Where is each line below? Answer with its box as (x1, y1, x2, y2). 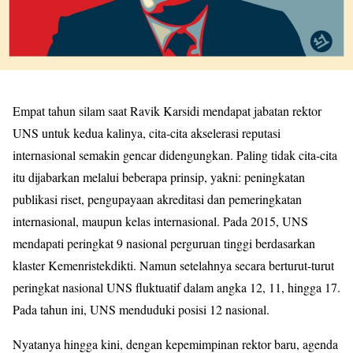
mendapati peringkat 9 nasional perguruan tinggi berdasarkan (13, 234, 315, 251)
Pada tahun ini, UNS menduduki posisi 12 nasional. (13, 300, 269, 318)
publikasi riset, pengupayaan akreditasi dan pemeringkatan (13, 190, 302, 207)
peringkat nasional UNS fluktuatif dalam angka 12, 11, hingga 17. (13, 278, 340, 295)
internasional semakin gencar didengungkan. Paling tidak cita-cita (13, 146, 337, 163)
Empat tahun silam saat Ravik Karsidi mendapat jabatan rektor (13, 102, 321, 119)
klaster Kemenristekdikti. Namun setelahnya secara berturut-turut (13, 256, 334, 273)
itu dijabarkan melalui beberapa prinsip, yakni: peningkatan (13, 168, 305, 185)
